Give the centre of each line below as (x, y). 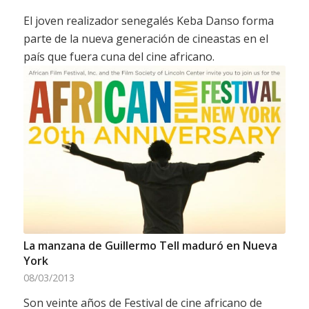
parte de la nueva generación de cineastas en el (146, 38)
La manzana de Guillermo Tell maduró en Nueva (150, 246)
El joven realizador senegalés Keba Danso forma (148, 20)
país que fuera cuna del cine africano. (119, 56)
